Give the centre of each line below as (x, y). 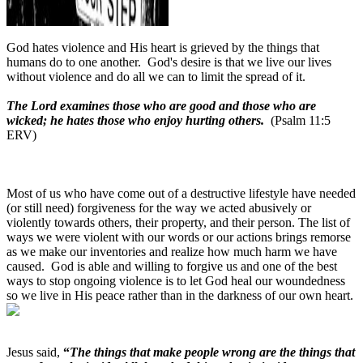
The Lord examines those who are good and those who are (161, 105)
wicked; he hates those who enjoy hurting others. (135, 120)
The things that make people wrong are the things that (212, 352)
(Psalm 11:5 (301, 120)
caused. (26, 266)
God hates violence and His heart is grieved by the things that (163, 47)
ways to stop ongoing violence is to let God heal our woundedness (176, 280)
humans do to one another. (74, 62)
